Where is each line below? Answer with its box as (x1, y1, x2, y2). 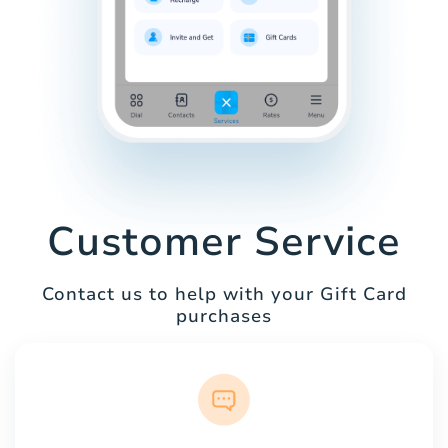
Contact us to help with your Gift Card (41, 281, 407, 306)
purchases (176, 303, 272, 328)
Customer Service (47, 214, 401, 269)
